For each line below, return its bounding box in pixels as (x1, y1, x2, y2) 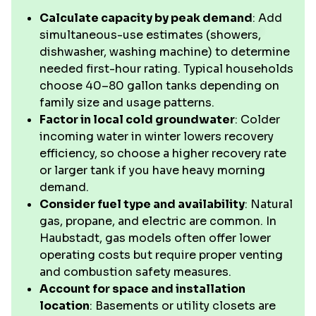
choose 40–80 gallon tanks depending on (39, 78, 279, 93)
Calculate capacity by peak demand (39, 11, 253, 25)
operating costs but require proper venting (39, 248, 283, 262)
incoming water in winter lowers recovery (39, 129, 274, 144)
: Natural (245, 197, 293, 212)
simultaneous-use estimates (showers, (39, 28, 261, 42)
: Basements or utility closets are (90, 298, 276, 313)
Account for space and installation (39, 281, 245, 296)
